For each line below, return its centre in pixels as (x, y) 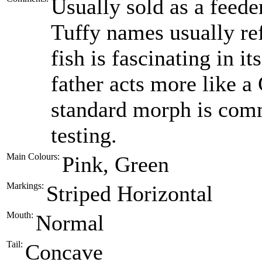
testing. (84, 135)
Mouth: (20, 215)
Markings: (25, 186)
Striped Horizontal (130, 194)
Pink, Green (116, 164)
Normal (70, 223)
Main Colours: (33, 156)
